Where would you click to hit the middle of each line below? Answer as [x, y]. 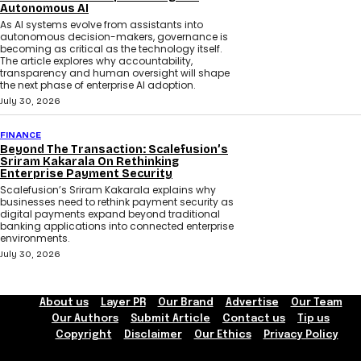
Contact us [254, 319]
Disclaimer [153, 335]
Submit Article [170, 319]
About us [64, 303]
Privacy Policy [301, 335]
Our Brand [185, 303]
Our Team [316, 303]
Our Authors [85, 319]
